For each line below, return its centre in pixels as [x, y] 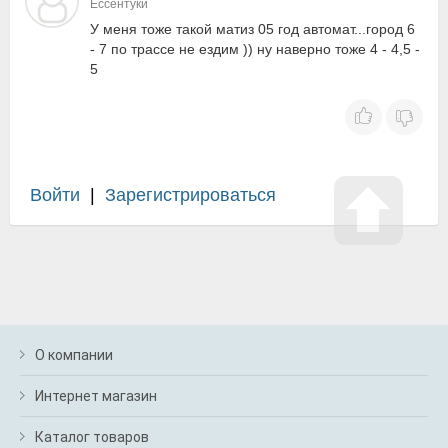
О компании [74, 355]
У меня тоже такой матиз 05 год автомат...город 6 [252, 29]
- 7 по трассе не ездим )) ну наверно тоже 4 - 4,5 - [255, 49]
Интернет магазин [96, 396]
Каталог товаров [92, 437]
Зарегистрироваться [190, 195]
